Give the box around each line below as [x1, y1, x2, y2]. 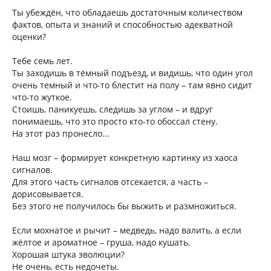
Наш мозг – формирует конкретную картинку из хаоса [12, 152, 238, 163]
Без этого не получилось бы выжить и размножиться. [12, 200, 237, 212]
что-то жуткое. [12, 91, 72, 103]
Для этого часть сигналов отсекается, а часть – [12, 176, 208, 188]
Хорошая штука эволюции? [12, 249, 125, 260]
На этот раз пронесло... [12, 128, 109, 139]
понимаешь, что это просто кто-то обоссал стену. [12, 116, 218, 127]
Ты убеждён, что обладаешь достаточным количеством [12, 7, 243, 18]
